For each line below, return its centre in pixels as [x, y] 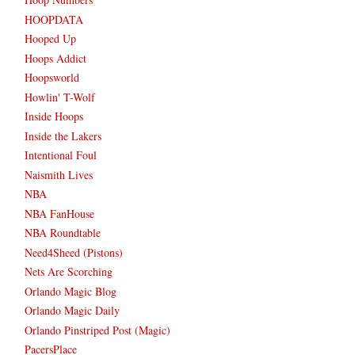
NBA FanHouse [59, 213]
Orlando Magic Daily [72, 311]
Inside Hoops [54, 116]
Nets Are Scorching [69, 272]
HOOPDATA [54, 19]
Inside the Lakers [63, 136]
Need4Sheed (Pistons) [74, 252]
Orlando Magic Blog [71, 291]
